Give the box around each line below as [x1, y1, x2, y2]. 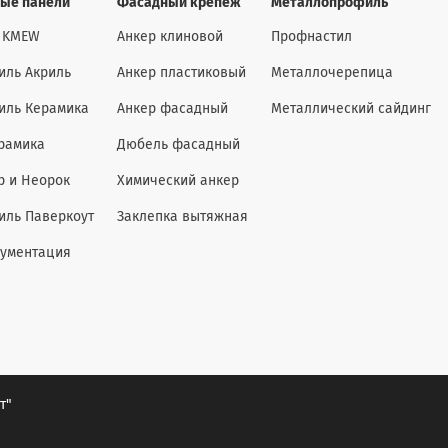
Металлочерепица [271, 66, 393, 80]
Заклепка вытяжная [117, 210, 248, 224]
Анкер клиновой [117, 30, 223, 44]
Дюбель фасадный [117, 138, 240, 152]
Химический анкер [117, 174, 239, 188]
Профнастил [271, 30, 352, 44]
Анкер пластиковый [117, 66, 246, 80]
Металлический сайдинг [271, 102, 431, 116]
